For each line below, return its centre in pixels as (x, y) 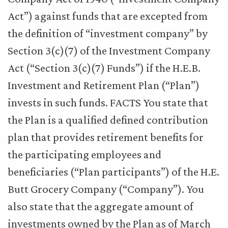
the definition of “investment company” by (108, 33)
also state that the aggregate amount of (101, 206)
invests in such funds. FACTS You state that (108, 102)
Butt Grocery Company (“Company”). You (106, 189)
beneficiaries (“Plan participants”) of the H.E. (113, 172)
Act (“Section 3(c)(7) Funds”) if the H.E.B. (104, 68)
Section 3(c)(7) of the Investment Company (109, 50)
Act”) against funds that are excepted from (108, 16)
